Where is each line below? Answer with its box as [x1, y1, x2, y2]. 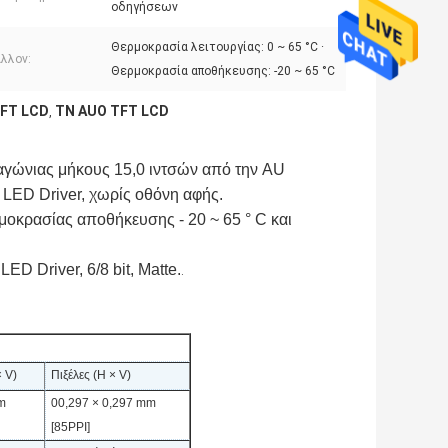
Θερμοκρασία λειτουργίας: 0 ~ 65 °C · [111, 40, 324, 55]
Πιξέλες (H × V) [51, 368, 131, 383]
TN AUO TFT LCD [55, 103, 169, 120]
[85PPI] [51, 420, 90, 435]
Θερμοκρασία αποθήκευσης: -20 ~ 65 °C [111, 64, 335, 79]
